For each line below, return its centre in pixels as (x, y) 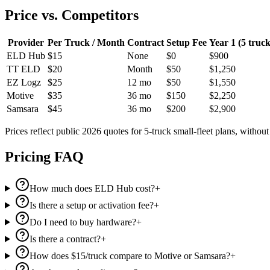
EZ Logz (24, 83)
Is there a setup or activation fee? (91, 205)
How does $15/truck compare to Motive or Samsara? (130, 256)
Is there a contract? (65, 239)
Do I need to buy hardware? (83, 222)
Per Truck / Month (86, 43)
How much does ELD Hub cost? (92, 188)
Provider (26, 43)
